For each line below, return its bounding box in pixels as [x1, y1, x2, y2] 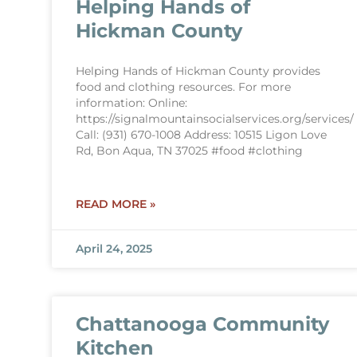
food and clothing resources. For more [75, 80, 291, 93]
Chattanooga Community [75, 312, 329, 335]
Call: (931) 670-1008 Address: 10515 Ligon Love [75, 128, 327, 141]
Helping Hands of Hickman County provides [75, 65, 320, 77]
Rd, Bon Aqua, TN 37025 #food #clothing [75, 144, 303, 157]
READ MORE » [75, 197, 155, 211]
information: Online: [75, 96, 187, 109]
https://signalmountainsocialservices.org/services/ [75, 112, 354, 125]
